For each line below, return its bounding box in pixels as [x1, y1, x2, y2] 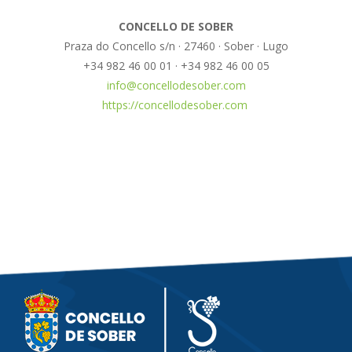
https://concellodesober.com [101, 97, 251, 112]
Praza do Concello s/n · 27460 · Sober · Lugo [64, 38, 288, 53]
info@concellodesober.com [106, 78, 246, 93]
